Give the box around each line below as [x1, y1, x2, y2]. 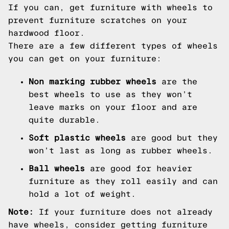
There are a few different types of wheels [8, 41, 218, 50]
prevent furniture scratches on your [8, 16, 187, 25]
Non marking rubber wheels [29, 77, 156, 86]
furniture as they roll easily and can [29, 177, 218, 186]
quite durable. [29, 116, 100, 124]
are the [156, 77, 197, 86]
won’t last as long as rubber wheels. [29, 146, 213, 155]
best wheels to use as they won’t [29, 90, 192, 99]
